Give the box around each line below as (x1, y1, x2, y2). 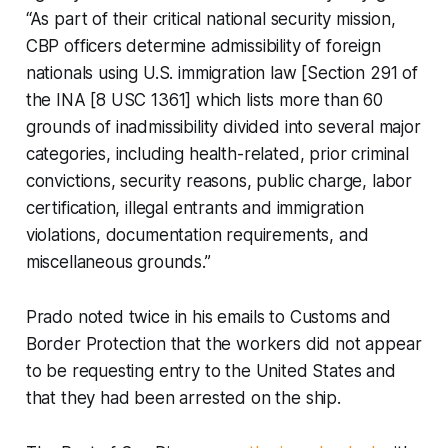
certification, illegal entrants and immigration (25, 198, 364, 219)
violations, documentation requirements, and (25, 225, 369, 246)
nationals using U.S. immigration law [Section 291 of (25, 63, 418, 84)
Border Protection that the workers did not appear (25, 334, 422, 355)
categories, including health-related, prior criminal (25, 144, 409, 165)
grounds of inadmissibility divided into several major (25, 117, 421, 138)
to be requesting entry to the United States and (25, 361, 396, 382)
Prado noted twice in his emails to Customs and (25, 307, 391, 328)
